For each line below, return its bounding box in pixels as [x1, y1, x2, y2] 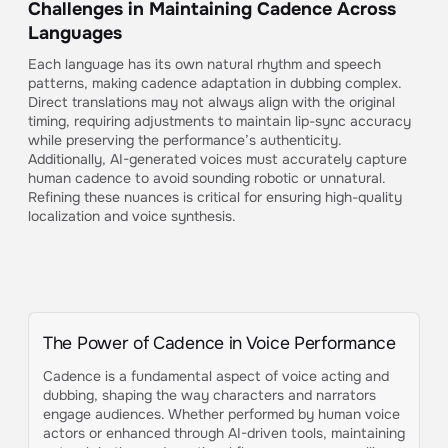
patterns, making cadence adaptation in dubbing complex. [28, 74, 402, 92]
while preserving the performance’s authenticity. [28, 131, 342, 149]
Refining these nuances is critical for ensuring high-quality [28, 188, 402, 206]
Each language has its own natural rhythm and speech [28, 55, 381, 73]
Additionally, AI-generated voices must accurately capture [28, 150, 407, 168]
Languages [28, 22, 122, 44]
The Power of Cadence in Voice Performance [43, 331, 396, 354]
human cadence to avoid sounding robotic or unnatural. [28, 169, 386, 187]
